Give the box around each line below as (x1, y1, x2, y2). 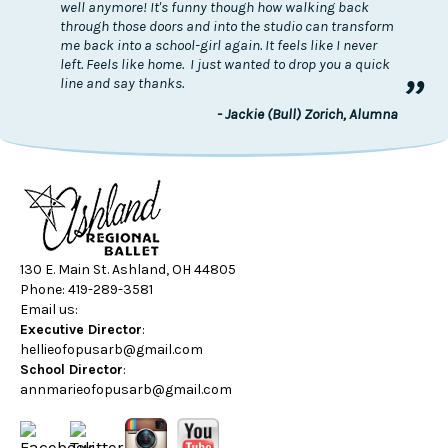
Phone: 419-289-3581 (20, 280, 153, 298)
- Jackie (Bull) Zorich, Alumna (217, 104, 398, 123)
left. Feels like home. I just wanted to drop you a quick (60, 54, 390, 73)
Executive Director (20, 320, 142, 338)
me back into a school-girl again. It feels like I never (60, 35, 377, 54)
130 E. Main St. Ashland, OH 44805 (20, 260, 236, 278)
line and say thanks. (60, 73, 184, 92)
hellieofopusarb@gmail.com (20, 340, 203, 358)
